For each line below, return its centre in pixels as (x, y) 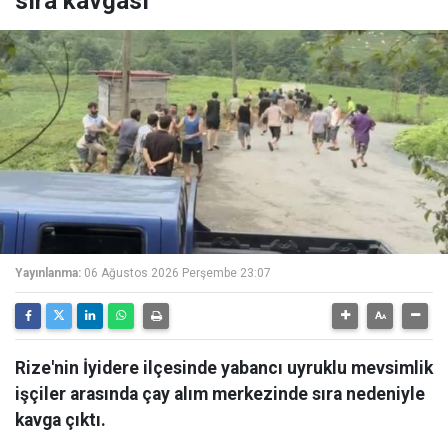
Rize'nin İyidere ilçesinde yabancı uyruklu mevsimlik (224, 368)
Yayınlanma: (48, 273)
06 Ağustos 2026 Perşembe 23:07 (177, 273)
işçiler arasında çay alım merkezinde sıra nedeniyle (220, 394)
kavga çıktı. (60, 420)
